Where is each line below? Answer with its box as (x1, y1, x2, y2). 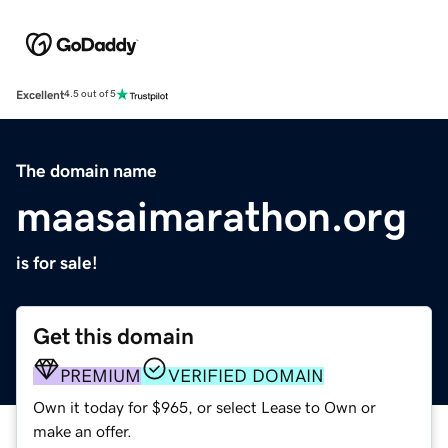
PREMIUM (60, 366, 141, 385)
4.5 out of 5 (64, 89, 116, 100)
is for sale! (16, 253, 98, 272)
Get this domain (33, 324, 194, 348)
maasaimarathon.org (16, 195, 407, 238)
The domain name (16, 161, 157, 180)
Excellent (16, 88, 64, 101)
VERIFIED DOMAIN (168, 366, 324, 385)
